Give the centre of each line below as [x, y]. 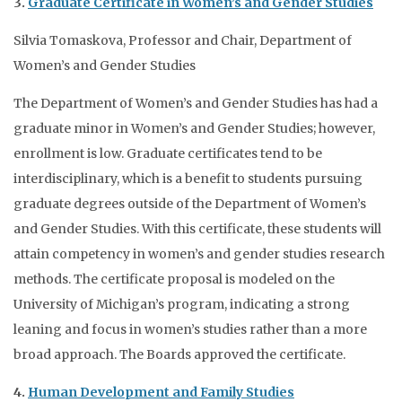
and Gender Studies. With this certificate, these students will [197, 229]
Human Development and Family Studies [161, 392]
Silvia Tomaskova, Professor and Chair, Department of [183, 40]
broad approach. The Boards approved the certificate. [179, 354]
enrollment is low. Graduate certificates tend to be [168, 153]
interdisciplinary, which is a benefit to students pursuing [188, 179]
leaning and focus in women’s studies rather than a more [190, 329]
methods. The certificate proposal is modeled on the [174, 279]
